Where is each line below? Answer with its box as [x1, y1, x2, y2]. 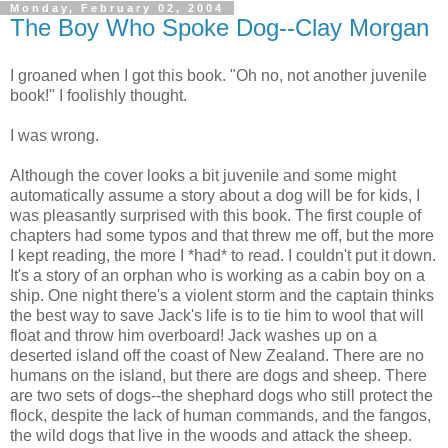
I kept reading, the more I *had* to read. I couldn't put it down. [10, 246, 436, 264]
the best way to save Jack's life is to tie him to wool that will [10, 306, 424, 324]
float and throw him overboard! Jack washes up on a [10, 326, 377, 344]
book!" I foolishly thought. [10, 86, 187, 104]
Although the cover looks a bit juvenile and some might [10, 166, 396, 184]
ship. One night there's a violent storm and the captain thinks [10, 286, 434, 304]
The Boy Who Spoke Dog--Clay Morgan [10, 13, 429, 41]
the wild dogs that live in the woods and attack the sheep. [10, 426, 412, 444]
